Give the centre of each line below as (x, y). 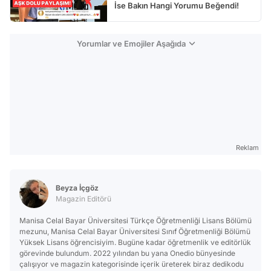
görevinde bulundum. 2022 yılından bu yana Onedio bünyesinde (127, 253)
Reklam (247, 147)
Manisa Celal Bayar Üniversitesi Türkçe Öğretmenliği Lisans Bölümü (135, 220)
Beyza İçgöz (77, 188)
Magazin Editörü (83, 198)
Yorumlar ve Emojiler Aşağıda (131, 43)
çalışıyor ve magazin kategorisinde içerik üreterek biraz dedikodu (132, 264)
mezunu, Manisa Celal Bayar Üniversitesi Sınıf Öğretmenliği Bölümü (135, 231)
